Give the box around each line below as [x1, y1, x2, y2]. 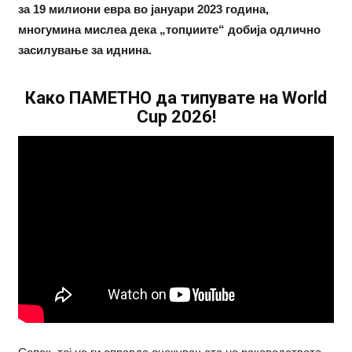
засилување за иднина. [17, 43, 152, 57]
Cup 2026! [136, 107, 216, 127]
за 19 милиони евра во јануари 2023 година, [17, 2, 269, 16]
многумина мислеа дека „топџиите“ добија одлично [17, 23, 321, 37]
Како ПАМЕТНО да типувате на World [25, 88, 327, 108]
